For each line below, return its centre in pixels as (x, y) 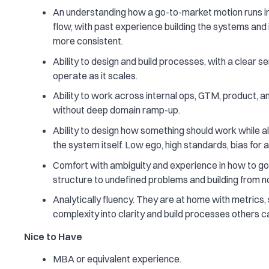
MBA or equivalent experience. (117, 259)
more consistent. (88, 41)
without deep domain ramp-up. (116, 110)
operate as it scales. (95, 75)
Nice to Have (53, 236)
